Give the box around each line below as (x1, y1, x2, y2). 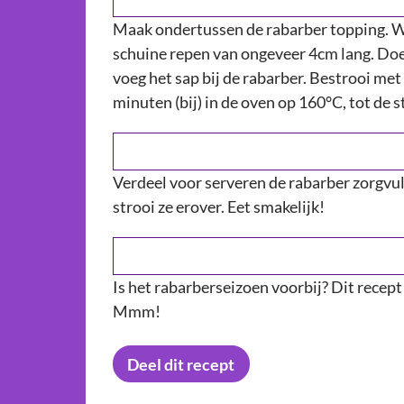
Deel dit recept (127, 353, 235, 374)
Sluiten (221, 249, 272, 270)
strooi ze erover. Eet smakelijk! (112, 196, 325, 216)
